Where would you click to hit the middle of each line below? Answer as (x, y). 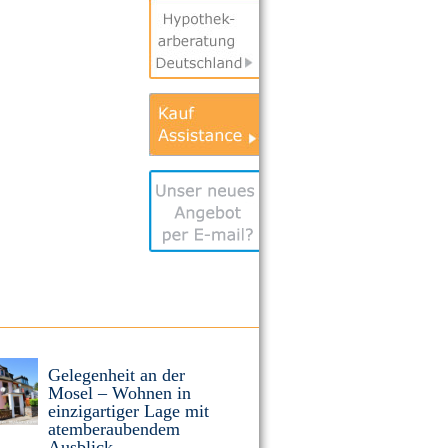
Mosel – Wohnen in (119, 393)
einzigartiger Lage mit (128, 411)
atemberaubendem (114, 429)
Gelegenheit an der (116, 375)
